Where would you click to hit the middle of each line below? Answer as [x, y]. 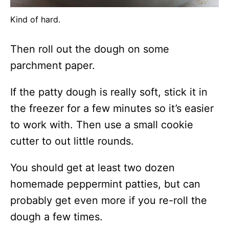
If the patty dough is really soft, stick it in [109, 92]
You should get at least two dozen [93, 167]
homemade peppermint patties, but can [105, 184]
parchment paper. [53, 65]
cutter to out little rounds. [72, 141]
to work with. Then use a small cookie [102, 124]
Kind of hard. [35, 19]
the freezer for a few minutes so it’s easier [112, 108]
